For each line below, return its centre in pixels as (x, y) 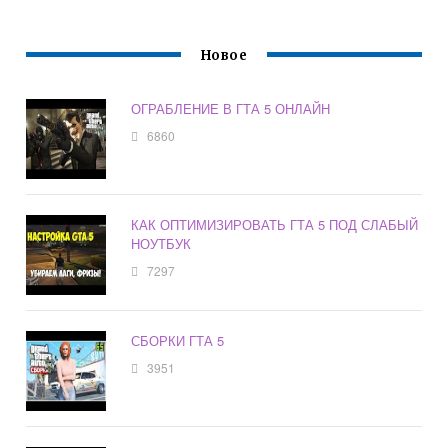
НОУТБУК (161, 243)
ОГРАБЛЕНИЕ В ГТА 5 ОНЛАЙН (231, 108)
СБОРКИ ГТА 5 (178, 340)
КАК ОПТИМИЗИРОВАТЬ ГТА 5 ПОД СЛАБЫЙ (275, 224)
